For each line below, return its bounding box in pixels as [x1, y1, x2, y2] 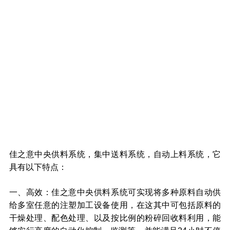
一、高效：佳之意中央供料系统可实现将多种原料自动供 [9, 187, 221, 197]
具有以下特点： [9, 162, 67, 171]
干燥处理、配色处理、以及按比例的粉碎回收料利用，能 [9, 213, 221, 223]
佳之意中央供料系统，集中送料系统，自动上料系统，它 [9, 149, 221, 159]
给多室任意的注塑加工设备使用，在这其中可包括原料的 [9, 200, 221, 210]
